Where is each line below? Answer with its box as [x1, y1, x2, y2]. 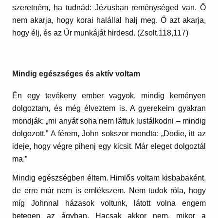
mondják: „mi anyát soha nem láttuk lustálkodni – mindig [12, 116, 206, 125]
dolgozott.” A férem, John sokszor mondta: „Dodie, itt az [12, 129, 206, 138]
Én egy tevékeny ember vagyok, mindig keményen [12, 91, 206, 100]
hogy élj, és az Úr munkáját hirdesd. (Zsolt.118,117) [12, 29, 189, 37]
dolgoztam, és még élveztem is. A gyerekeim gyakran [12, 104, 206, 112]
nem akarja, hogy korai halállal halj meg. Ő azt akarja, [12, 16, 206, 25]
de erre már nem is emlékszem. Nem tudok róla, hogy [12, 186, 206, 195]
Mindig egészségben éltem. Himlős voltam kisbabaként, [12, 174, 206, 182]
